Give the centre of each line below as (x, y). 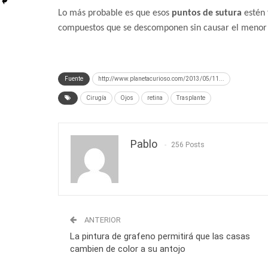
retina (155, 98)
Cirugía (96, 98)
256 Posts (188, 145)
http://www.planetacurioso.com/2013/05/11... (161, 79)
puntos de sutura (207, 13)
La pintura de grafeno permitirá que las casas (160, 237)
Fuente (74, 79)
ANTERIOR (102, 220)
